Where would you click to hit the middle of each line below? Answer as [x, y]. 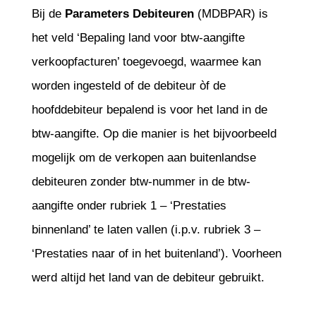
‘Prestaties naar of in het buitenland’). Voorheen [156, 254]
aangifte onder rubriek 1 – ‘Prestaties [129, 206]
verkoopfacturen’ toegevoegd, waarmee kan [146, 62]
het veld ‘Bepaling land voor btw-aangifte [138, 38]
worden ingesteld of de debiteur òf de [128, 86]
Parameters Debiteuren [129, 14]
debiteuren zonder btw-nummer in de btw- [141, 182]
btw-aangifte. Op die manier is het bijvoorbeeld [154, 134]
